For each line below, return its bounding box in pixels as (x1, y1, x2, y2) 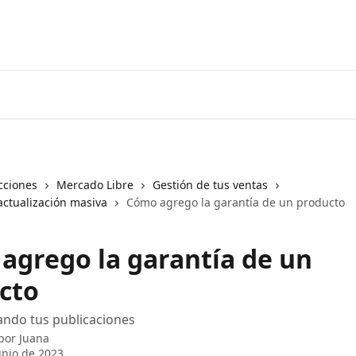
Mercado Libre (56, 177, 133, 192)
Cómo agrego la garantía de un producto (126, 195, 345, 210)
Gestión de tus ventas (153, 177, 268, 192)
